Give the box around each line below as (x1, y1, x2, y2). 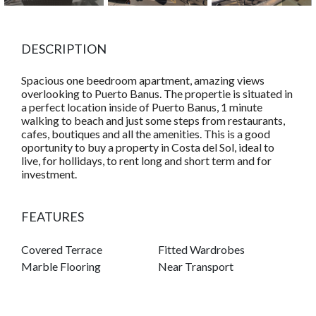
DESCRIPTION (21, 41, 107, 57)
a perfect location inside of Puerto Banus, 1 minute (21, 100, 262, 114)
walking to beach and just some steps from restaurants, (21, 114, 285, 128)
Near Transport (158, 260, 233, 274)
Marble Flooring (21, 260, 101, 274)
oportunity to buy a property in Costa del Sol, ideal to (21, 140, 274, 154)
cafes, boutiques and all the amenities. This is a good (21, 127, 270, 141)
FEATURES (21, 209, 84, 225)
